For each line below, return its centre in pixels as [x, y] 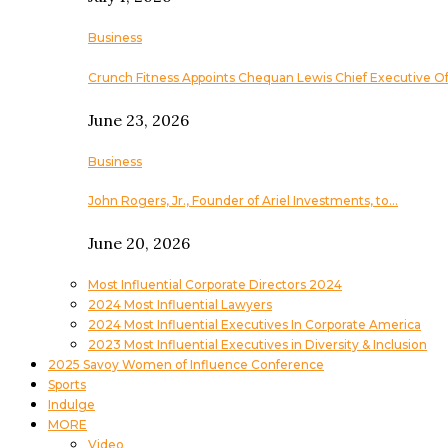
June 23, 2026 [138, 119]
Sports [67, 385]
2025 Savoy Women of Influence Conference [186, 365]
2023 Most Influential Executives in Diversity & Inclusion [257, 345]
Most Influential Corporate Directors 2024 [215, 285]
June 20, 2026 [139, 243]
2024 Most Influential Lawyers [180, 305]
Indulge [71, 405]
